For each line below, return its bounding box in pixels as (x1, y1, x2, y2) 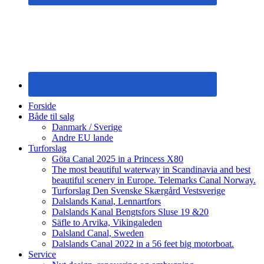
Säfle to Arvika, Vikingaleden (52, 217, 162, 227)
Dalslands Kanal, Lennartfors (52, 196, 161, 206)
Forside (28, 100, 56, 111)
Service (28, 249, 56, 259)
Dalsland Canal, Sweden (52, 227, 144, 238)
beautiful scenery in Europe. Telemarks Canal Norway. (52, 174, 256, 185)
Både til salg (28, 111, 74, 121)
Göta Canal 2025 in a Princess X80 (52, 153, 183, 164)
